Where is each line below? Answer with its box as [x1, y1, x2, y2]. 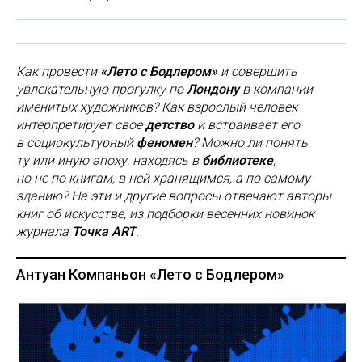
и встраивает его [197, 117, 300, 133]
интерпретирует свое [16, 117, 145, 133]
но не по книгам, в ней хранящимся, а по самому [16, 170, 310, 186]
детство [145, 117, 197, 133]
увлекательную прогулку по [16, 82, 187, 97]
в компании [242, 82, 313, 97]
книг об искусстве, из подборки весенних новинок [16, 206, 314, 221]
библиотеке [202, 153, 273, 168]
